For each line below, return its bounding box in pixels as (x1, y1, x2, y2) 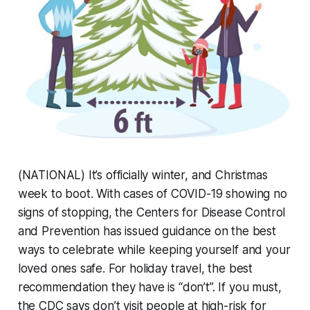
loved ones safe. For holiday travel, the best (17, 261, 253, 275)
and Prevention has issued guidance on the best (17, 224, 276, 238)
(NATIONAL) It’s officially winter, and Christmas (17, 167, 268, 182)
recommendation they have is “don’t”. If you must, (17, 280, 282, 294)
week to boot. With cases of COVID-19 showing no (17, 186, 287, 201)
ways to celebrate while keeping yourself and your (17, 242, 291, 257)
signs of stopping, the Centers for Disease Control (17, 205, 286, 219)
